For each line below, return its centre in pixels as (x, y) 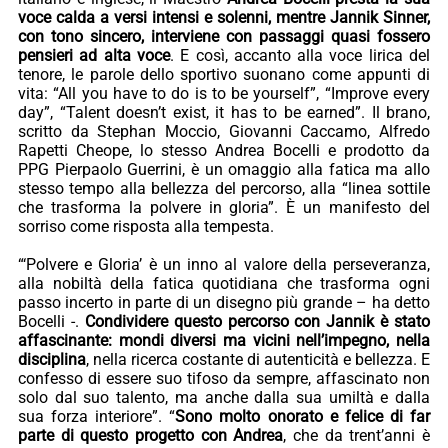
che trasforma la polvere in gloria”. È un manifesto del (224, 208)
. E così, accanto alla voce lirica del (300, 56)
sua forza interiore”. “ (97, 417)
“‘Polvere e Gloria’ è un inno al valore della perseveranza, (224, 265)
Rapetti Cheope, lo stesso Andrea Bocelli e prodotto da (224, 151)
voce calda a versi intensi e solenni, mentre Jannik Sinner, (224, 18)
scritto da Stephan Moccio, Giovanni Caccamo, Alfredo (224, 132)
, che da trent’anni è (357, 436)
